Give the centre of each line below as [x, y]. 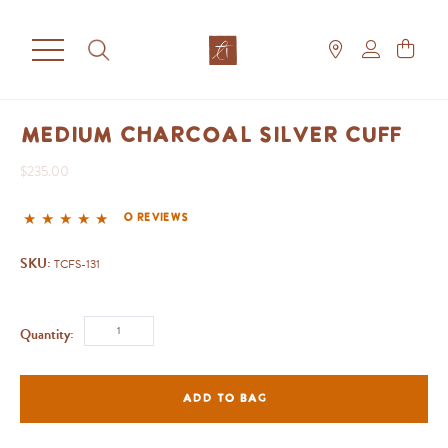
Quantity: [47, 334]
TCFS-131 [77, 263]
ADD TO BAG [224, 398]
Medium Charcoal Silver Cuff [214, 136]
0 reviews [155, 218]
